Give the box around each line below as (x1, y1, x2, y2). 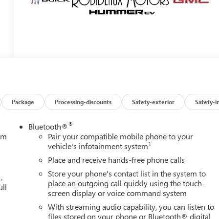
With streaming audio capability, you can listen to (48, 201, 215, 212)
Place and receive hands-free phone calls (48, 154, 185, 165)
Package (12, 97, 35, 106)
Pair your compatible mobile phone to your (48, 131, 194, 141)
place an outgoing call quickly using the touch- (48, 177, 205, 188)
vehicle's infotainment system (48, 140, 149, 151)
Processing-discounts (55, 97, 112, 106)
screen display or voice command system (48, 187, 187, 198)
